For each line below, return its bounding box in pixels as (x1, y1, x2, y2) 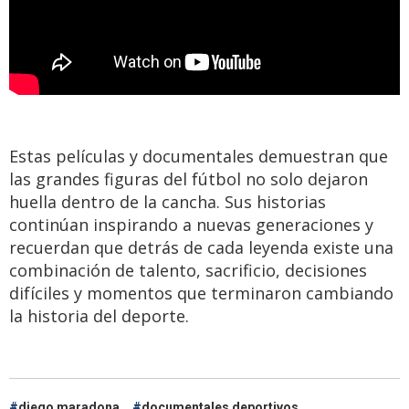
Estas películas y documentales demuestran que (9, 145, 388, 167)
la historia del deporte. (9, 305, 189, 327)
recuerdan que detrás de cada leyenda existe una (9, 236, 393, 258)
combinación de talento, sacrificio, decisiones (9, 259, 367, 281)
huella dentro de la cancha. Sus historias (9, 191, 326, 213)
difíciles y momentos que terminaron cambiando (9, 282, 393, 304)
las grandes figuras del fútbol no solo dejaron (9, 168, 368, 190)
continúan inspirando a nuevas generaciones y (9, 214, 373, 236)
